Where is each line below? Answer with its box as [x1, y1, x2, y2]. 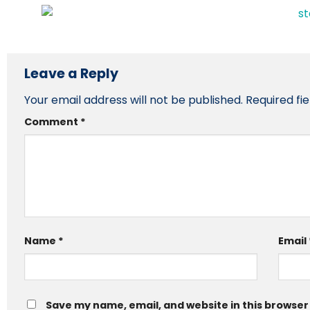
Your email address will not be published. [24, 92, 243, 109]
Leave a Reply [24, 64, 121, 84]
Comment [24, 115, 80, 129]
